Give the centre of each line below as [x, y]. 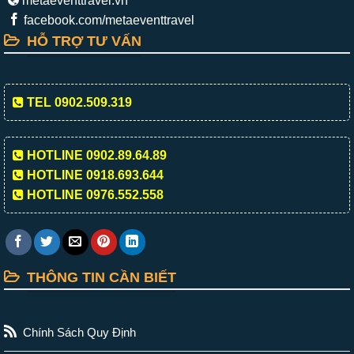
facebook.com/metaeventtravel [107, 21]
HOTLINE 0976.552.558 [94, 195]
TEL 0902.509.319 [78, 103]
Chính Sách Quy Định [79, 333]
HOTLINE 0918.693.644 [94, 175]
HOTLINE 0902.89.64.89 [95, 156]
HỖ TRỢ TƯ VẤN [84, 41]
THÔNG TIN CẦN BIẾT [102, 277]
